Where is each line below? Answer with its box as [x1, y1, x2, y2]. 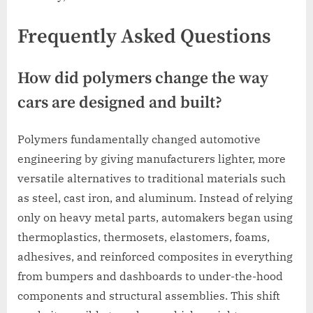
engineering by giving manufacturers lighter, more [17, 152, 286, 166]
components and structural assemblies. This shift [17, 289, 280, 303]
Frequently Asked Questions [17, 24, 271, 50]
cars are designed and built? [17, 92, 222, 113]
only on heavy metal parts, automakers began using [17, 210, 293, 225]
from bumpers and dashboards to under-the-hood [17, 269, 283, 284]
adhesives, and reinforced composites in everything [17, 249, 293, 264]
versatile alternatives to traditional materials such [17, 171, 286, 186]
